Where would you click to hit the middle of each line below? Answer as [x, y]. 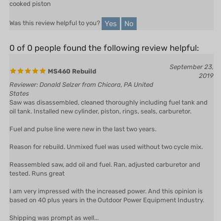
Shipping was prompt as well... [54, 203]
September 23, [192, 52]
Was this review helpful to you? [55, 9]
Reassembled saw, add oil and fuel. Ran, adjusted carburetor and [105, 150]
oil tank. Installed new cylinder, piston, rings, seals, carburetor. [100, 97]
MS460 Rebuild [71, 57]
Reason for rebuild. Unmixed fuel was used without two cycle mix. [106, 132]
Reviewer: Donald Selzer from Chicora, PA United [81, 70]
